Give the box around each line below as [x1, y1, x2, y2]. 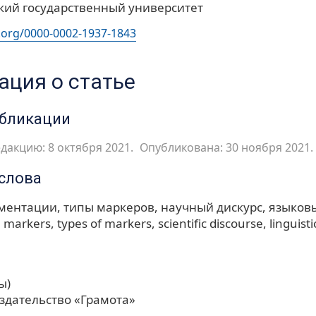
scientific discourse [158, 214, 263, 231]
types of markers [57, 214, 152, 231]
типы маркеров [63, 198, 154, 215]
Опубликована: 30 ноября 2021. [139, 139, 313, 155]
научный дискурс [161, 198, 262, 215]
